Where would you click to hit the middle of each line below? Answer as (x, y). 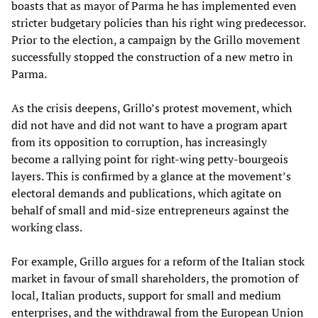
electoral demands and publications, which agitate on (147, 193)
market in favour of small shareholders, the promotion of (155, 279)
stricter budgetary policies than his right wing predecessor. (158, 23)
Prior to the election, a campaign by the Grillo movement (156, 40)
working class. (47, 227)
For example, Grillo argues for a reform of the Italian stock (158, 262)
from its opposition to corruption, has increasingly (139, 142)
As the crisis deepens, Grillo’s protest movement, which (152, 108)
